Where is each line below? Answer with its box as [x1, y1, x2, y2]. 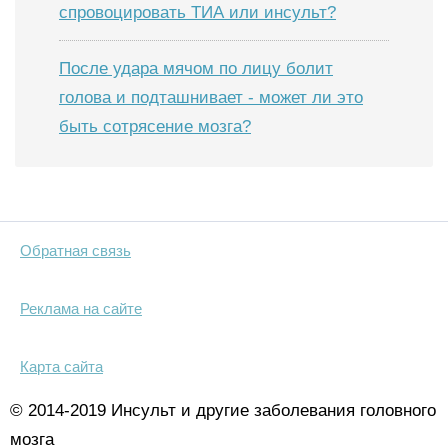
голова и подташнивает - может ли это [59, 88, 363, 107]
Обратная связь [20, 242, 131, 259]
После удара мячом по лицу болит [59, 59, 333, 78]
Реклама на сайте [20, 300, 142, 317]
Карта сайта [20, 358, 103, 375]
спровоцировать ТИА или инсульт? [59, 3, 336, 22]
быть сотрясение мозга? [59, 117, 251, 136]
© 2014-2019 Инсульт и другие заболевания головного [10, 401, 436, 420]
